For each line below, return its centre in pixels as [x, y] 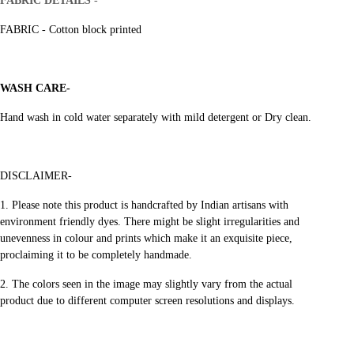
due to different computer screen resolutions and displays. [166, 300]
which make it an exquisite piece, [218, 238]
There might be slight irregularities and [211, 221]
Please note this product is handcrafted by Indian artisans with [150, 205]
